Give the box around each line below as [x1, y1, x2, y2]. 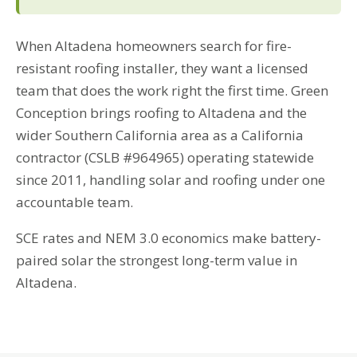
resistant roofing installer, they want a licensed [16, 58, 308, 77]
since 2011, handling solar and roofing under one [16, 170, 325, 189]
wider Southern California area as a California [16, 125, 304, 144]
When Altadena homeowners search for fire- [16, 36, 292, 55]
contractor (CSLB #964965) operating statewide [16, 147, 314, 167]
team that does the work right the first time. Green [16, 80, 328, 100]
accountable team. [16, 192, 133, 211]
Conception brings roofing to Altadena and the [16, 103, 307, 122]
